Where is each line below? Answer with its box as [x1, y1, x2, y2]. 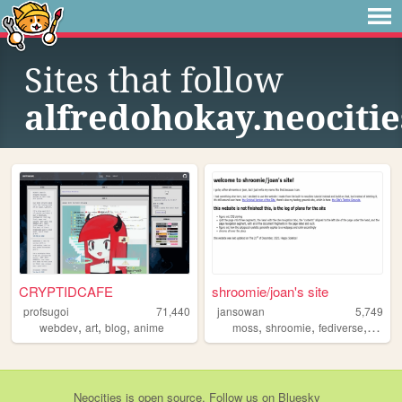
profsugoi [22, 303, 69, 319]
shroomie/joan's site [212, 282, 329, 301]
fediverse [319, 319, 364, 336]
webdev [39, 319, 78, 336]
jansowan [216, 303, 265, 319]
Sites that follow [24, 61, 284, 100]
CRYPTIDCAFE [19, 282, 114, 301]
